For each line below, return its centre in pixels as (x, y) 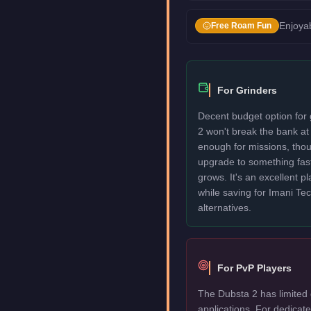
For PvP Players (254, 268)
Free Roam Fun (241, 26)
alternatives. (225, 208)
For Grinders (247, 90)
